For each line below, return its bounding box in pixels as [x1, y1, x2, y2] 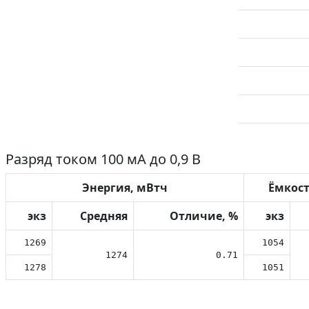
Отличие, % [170, 208, 238, 223]
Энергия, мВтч [82, 180, 168, 195]
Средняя [80, 208, 128, 223]
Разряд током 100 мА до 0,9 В [6, 150, 201, 168]
